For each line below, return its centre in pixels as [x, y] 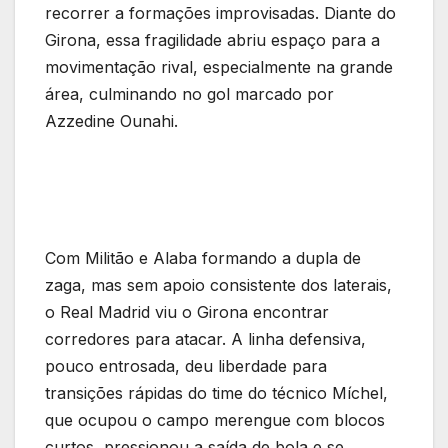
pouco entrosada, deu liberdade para [186, 366]
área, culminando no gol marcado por [189, 94]
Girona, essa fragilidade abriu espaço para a [212, 40]
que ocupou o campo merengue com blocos [215, 420]
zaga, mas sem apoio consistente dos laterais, [218, 285]
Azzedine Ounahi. [111, 121]
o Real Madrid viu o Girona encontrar [187, 312]
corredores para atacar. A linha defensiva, [205, 339]
